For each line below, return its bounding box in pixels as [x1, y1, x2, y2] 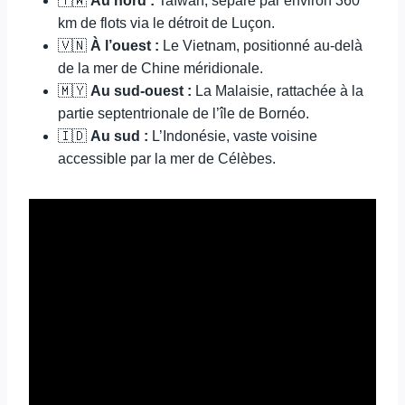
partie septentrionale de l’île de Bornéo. [58, 106, 309, 121]
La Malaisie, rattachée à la [192, 83, 363, 99]
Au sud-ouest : [90, 83, 192, 99]
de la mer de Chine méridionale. [58, 61, 263, 76]
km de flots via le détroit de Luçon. [58, 15, 275, 31]
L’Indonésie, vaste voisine [148, 128, 317, 144]
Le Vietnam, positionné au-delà [159, 38, 363, 53]
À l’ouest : [90, 38, 159, 53]
